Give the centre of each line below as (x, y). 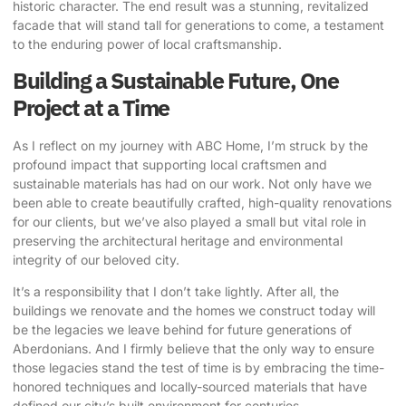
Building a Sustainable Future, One (175, 80)
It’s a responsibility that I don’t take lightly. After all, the (176, 292)
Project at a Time (91, 107)
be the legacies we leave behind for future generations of (182, 330)
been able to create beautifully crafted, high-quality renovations (202, 202)
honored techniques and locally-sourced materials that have (190, 387)
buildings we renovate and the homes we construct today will (194, 311)
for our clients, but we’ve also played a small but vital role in (189, 221)
